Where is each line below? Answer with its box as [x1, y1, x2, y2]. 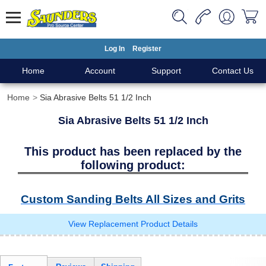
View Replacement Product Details [68, 220, 198, 229]
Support [151, 66, 181, 75]
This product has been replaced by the [24, 145, 242, 158]
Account [84, 66, 115, 75]
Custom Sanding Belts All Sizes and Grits [21, 193, 245, 205]
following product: [81, 159, 185, 172]
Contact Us [212, 66, 254, 75]
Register [132, 45, 161, 53]
